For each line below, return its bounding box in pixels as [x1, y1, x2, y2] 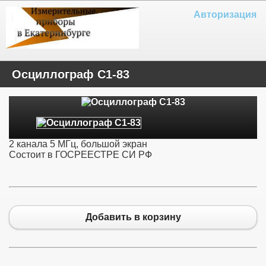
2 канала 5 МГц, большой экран [9, 138, 147, 149]
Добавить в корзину [85, 212, 181, 223]
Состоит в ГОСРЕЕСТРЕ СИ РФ [9, 149, 152, 160]
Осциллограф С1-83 [12, 67, 129, 81]
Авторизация [194, 9, 257, 20]
